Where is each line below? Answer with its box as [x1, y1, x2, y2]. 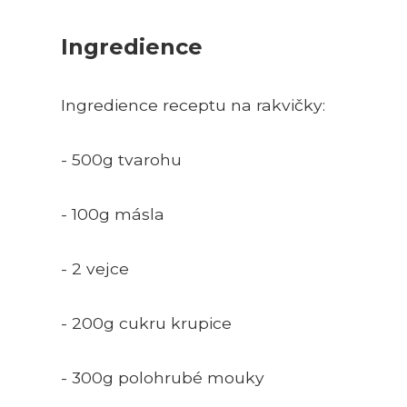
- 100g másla [61, 203, 164, 223]
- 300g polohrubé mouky [61, 367, 264, 387]
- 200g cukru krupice [61, 313, 232, 333]
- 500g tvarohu [61, 149, 182, 169]
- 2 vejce [61, 258, 129, 278]
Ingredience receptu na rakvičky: [61, 94, 325, 114]
